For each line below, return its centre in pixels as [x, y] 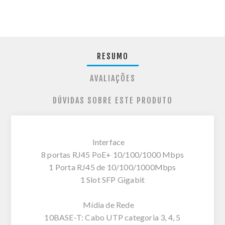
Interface [113, 142]
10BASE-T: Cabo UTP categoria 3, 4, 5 [113, 217]
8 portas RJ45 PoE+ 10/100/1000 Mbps [113, 154]
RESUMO [113, 56]
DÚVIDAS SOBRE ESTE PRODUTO [113, 100]
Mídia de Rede [113, 204]
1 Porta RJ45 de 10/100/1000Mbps [113, 167]
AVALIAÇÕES [113, 78]
